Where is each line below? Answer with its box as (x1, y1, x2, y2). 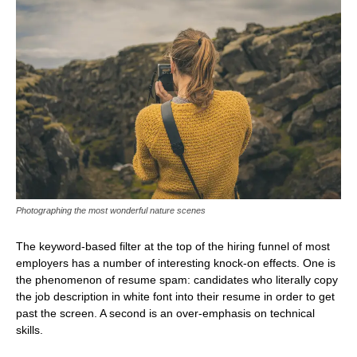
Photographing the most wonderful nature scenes (16, 205, 206, 215)
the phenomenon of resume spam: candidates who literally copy (16, 273, 338, 286)
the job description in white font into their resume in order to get (16, 289, 335, 303)
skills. (16, 323, 43, 336)
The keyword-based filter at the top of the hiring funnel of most (16, 239, 330, 253)
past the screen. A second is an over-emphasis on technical (16, 306, 315, 320)
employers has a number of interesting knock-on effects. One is (16, 256, 335, 269)
